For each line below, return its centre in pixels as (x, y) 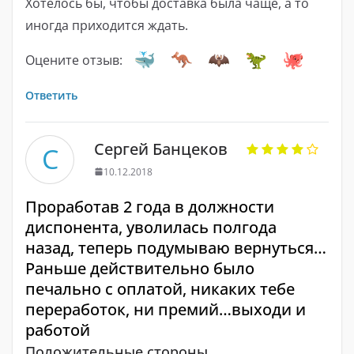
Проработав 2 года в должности (150, 206)
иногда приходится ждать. (107, 25)
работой (58, 330)
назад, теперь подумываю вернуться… (176, 247)
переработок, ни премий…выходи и (166, 309)
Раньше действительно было (140, 268)
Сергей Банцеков (161, 149)
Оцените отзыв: (74, 60)
